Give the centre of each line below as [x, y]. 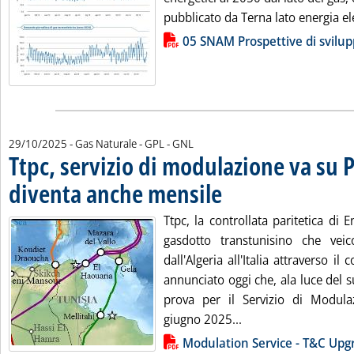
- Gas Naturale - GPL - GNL [132, 143]
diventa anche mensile [115, 193]
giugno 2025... [203, 319]
